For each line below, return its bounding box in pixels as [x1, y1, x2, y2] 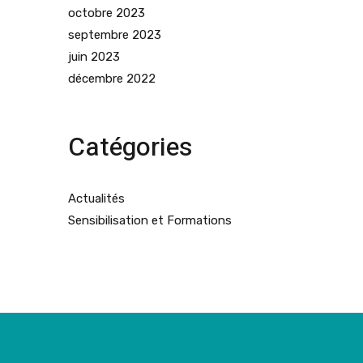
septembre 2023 [67, 28, 161, 43]
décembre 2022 [67, 71, 156, 87]
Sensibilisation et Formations [67, 213, 232, 228]
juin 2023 [67, 49, 120, 65]
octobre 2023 [67, 6, 145, 21]
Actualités [67, 191, 125, 207]
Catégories [67, 128, 193, 167]
